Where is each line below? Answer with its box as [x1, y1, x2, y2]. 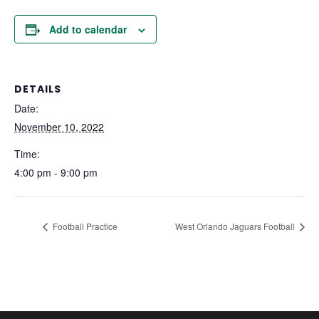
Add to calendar [49, 22, 127, 37]
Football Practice [51, 219, 117, 232]
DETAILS [14, 82, 61, 97]
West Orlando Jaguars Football [175, 219, 297, 232]
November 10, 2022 [14, 120, 104, 135]
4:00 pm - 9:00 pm [14, 165, 98, 180]
